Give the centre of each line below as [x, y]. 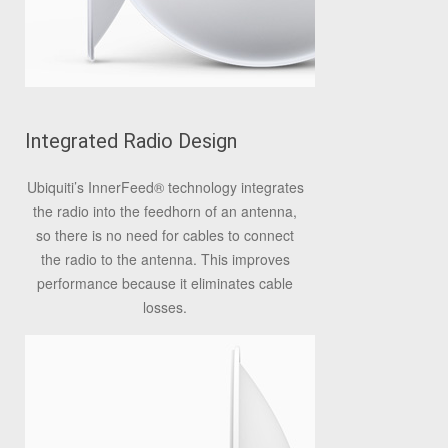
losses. [165, 307]
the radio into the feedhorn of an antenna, [165, 211]
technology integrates [233, 187]
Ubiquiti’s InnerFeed [90, 187]
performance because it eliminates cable [165, 283]
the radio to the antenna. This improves [165, 259]
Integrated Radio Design [131, 141]
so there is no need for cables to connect [165, 235]
